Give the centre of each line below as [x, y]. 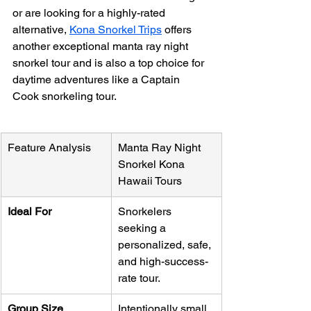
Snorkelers [146, 212]
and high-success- [163, 262]
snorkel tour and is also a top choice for [110, 63]
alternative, [41, 30]
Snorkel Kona [153, 165]
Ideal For [30, 212]
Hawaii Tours [150, 181]
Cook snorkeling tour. [65, 96]
